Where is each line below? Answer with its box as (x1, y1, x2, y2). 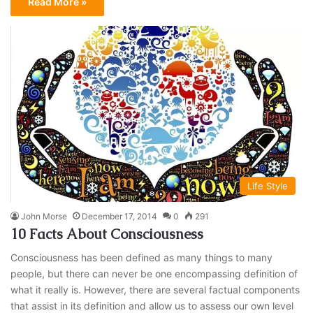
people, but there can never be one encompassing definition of (10, 267, 298, 279)
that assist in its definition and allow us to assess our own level (10, 299, 294, 312)
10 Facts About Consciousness (10, 224, 204, 243)
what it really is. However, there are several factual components (10, 283, 300, 296)
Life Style (247, 180, 288, 191)
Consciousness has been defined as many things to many (10, 251, 273, 263)
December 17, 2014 (82, 210, 158, 221)
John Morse (21, 210, 68, 221)
